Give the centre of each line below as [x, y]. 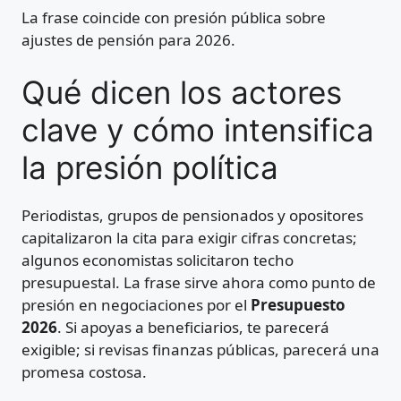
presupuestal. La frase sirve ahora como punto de [199, 283]
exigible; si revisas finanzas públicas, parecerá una [200, 350]
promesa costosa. [84, 372]
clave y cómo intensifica [198, 130]
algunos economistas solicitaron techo [158, 260]
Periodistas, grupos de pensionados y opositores [192, 216]
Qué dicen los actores [182, 93]
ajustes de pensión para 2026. [128, 39]
